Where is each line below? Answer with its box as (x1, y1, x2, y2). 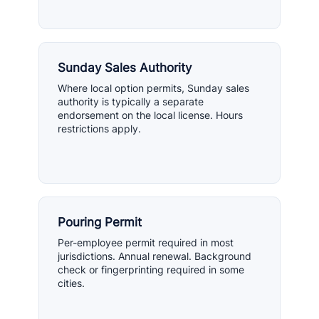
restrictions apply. (58, 122, 141, 135)
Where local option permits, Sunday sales (58, 82, 249, 94)
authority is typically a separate (58, 95, 204, 108)
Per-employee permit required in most (58, 236, 234, 249)
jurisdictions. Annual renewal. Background (58, 250, 251, 262)
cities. (58, 277, 85, 289)
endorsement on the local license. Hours (58, 109, 243, 121)
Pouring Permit (58, 215, 142, 229)
